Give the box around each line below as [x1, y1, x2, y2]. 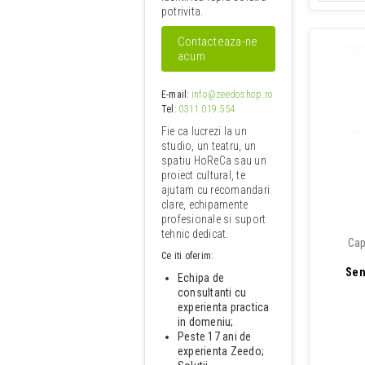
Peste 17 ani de [178, 329, 252, 343]
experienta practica [178, 300, 270, 314]
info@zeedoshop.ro [191, 88, 274, 100]
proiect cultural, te [161, 168, 245, 182]
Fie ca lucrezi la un [161, 124, 247, 138]
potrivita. [161, 4, 204, 18]
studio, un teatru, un [161, 139, 257, 152]
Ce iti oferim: [161, 249, 214, 262]
